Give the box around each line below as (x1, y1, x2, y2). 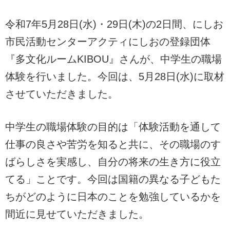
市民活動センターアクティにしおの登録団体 (5, 35, 210, 47)
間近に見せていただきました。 (5, 208, 149, 220)
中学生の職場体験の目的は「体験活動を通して (5, 121, 221, 132)
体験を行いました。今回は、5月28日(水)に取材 (5, 70, 224, 82)
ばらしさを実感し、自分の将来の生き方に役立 (5, 156, 221, 167)
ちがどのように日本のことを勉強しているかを (5, 190, 221, 202)
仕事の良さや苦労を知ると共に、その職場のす (5, 138, 221, 150)
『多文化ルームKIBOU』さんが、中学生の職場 (5, 53, 222, 65)
